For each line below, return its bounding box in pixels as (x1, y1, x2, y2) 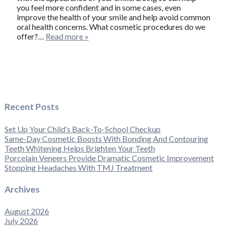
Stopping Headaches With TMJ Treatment (4, 162, 153, 172)
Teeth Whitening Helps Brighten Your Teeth (4, 143, 155, 153)
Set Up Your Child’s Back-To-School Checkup (4, 124, 161, 134)
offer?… (16, 31, 46, 41)
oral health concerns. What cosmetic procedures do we (16, 21, 205, 31)
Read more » (45, 31, 89, 41)
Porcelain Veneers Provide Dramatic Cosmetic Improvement (4, 153, 214, 163)
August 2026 (4, 206, 49, 216)
